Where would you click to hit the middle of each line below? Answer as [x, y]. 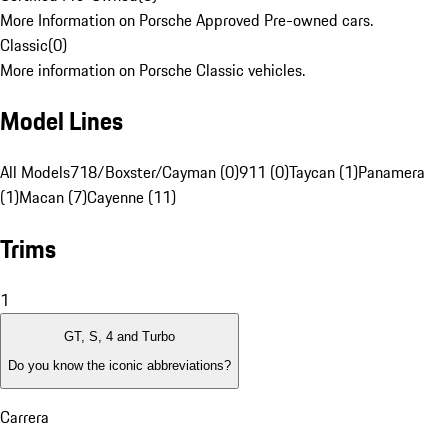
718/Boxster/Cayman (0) [154, 172]
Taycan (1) [323, 172]
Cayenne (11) [131, 197]
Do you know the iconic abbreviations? [119, 365]
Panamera [391, 172]
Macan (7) [53, 197]
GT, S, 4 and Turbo [119, 337]
